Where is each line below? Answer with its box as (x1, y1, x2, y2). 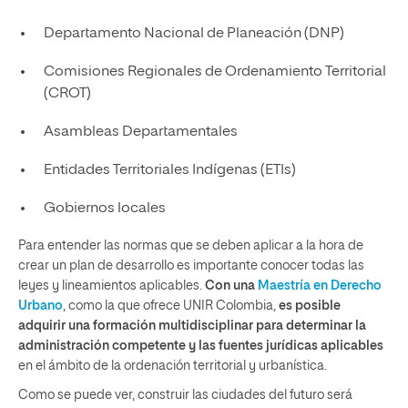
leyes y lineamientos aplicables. (18, 280, 205, 292)
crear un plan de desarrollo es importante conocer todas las (18, 260, 364, 272)
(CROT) (43, 87, 91, 101)
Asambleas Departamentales (43, 125, 238, 139)
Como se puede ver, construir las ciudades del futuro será (18, 389, 352, 402)
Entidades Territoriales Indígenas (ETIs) (43, 163, 296, 178)
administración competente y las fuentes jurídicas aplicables (18, 340, 383, 352)
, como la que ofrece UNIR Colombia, (63, 300, 279, 312)
